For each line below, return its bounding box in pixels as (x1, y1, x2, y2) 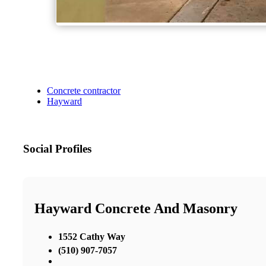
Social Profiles (23, 142, 91, 156)
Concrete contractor (47, 85, 121, 96)
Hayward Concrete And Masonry (34, 201, 237, 216)
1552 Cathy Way (58, 231, 125, 242)
